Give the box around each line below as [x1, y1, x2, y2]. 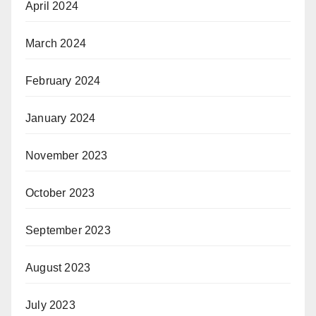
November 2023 [25, 150, 108, 162]
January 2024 [25, 112, 96, 124]
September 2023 [25, 224, 111, 236]
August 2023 [25, 262, 91, 274]
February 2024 [25, 75, 101, 87]
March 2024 [25, 37, 86, 49]
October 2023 [25, 187, 95, 199]
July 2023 [25, 299, 75, 311]
